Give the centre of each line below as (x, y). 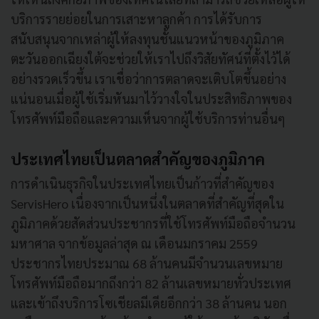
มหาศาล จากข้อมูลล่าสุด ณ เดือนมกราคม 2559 (134, 243)
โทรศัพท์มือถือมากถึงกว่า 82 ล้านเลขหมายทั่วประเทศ (151, 283)
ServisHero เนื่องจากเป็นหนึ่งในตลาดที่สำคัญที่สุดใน (147, 203)
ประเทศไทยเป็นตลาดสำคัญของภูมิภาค (138, 158)
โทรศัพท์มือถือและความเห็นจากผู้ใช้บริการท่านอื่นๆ (148, 118)
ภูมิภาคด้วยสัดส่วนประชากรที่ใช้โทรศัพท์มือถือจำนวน (153, 223)
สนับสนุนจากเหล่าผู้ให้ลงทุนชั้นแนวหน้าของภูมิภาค (147, 38)
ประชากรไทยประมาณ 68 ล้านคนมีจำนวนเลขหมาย (147, 263)
